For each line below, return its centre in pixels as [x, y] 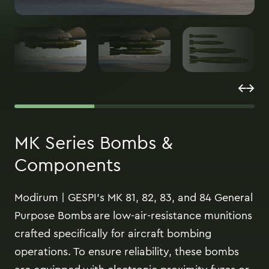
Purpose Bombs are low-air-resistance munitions [133, 216]
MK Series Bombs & [94, 143]
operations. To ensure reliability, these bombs [127, 252]
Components [68, 165]
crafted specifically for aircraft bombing [113, 234]
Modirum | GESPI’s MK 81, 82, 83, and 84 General [134, 198]
